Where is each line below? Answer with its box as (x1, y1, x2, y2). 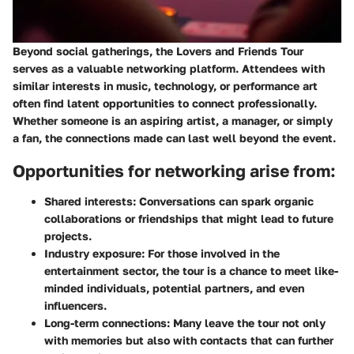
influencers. (44, 298, 107, 312)
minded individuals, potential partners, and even (44, 281, 304, 295)
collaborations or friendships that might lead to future (44, 211, 333, 225)
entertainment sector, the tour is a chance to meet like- (44, 263, 338, 277)
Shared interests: (44, 194, 136, 208)
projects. (44, 228, 92, 243)
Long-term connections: (44, 315, 170, 330)
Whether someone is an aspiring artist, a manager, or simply (13, 114, 333, 128)
